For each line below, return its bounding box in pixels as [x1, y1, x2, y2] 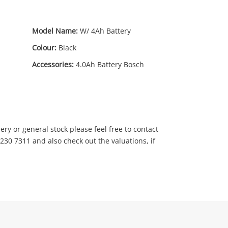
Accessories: [32, 60, 74, 69]
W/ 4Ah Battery [80, 26, 131, 36]
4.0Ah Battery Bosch [76, 60, 144, 69]
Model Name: [32, 26, 78, 36]
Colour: [32, 43, 56, 52]
